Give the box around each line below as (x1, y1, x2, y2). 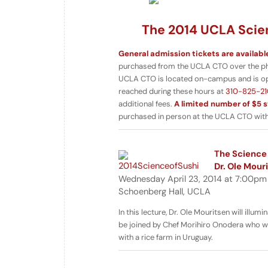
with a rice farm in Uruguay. (118, 232, 213, 242)
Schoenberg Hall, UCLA (118, 185, 211, 198)
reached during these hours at (118, 86, 226, 97)
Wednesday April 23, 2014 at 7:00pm (118, 173, 267, 185)
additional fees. (118, 99, 174, 109)
